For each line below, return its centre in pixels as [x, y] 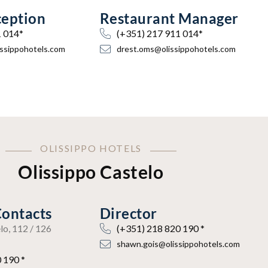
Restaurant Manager [169, 18]
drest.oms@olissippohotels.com [176, 49]
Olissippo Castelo [91, 172]
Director [129, 213]
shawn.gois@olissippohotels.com [178, 244]
